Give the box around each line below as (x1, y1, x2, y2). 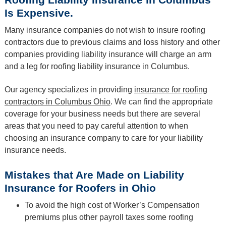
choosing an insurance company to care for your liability (4, 134, 203, 143)
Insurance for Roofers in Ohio (4, 182, 156, 194)
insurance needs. (4, 146, 66, 155)
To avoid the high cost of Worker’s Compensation (24, 200, 200, 209)
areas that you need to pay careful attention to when (4, 122, 188, 131)
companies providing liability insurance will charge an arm (4, 49, 211, 59)
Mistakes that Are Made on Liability (4, 168, 184, 181)
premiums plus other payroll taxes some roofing (24, 212, 193, 221)
